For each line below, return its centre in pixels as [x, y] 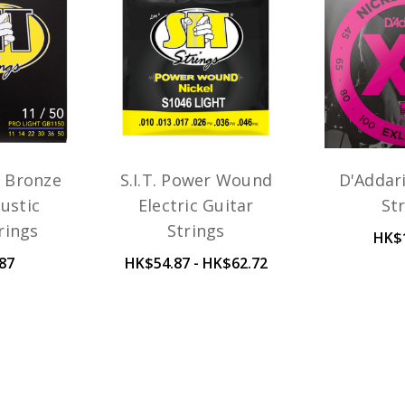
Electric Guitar [196, 206]
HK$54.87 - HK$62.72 [196, 264]
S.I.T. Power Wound [196, 180]
